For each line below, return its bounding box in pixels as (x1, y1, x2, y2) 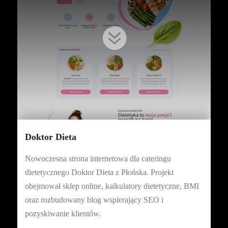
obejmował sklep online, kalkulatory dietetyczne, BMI (24, 182, 199, 190)
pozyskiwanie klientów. (24, 209, 101, 218)
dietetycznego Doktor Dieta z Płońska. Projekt (24, 168, 174, 177)
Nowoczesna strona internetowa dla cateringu (24, 154, 171, 163)
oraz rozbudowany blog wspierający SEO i (24, 195, 163, 204)
